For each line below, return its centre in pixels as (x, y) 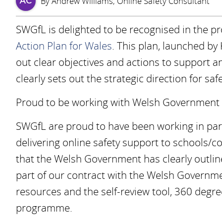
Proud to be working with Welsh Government (118, 102)
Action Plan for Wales (64, 46)
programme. (44, 208)
